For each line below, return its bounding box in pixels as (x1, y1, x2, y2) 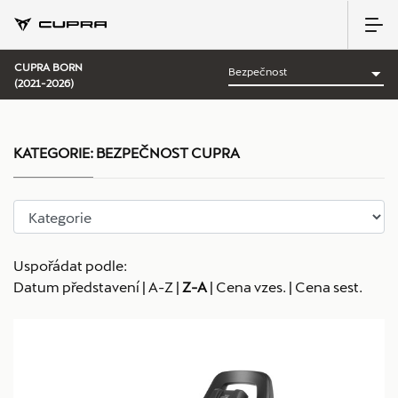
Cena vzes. (216, 278, 286, 295)
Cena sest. (295, 278, 362, 295)
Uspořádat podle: (13, 257, 127, 274)
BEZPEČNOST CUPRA (93, 144, 240, 161)
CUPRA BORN (14, 60, 83, 73)
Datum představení (13, 278, 139, 295)
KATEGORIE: (13, 144, 93, 161)
